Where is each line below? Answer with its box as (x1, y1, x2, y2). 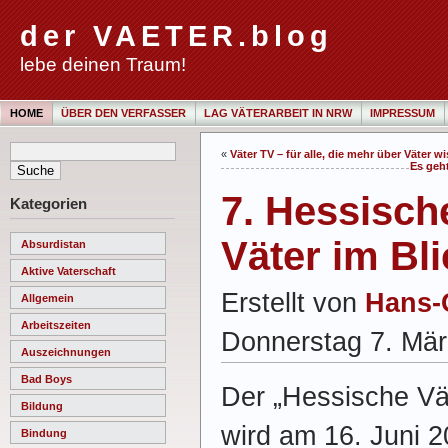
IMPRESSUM (370, 107, 435, 119)
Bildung (21, 399, 63, 412)
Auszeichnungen (21, 345, 111, 358)
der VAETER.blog (20, 20, 333, 52)
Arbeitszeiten (21, 318, 91, 331)
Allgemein (21, 291, 74, 304)
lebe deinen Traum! (20, 53, 186, 75)
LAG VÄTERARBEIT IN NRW (204, 107, 352, 119)
